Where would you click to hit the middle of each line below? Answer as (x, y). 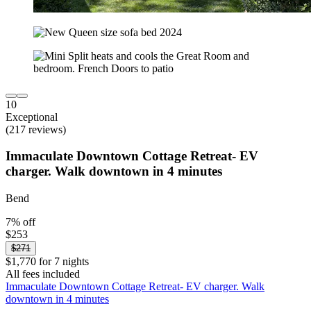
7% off (20, 221)
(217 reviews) (36, 129)
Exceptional (32, 117)
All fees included (43, 274)
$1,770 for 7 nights (47, 261)
